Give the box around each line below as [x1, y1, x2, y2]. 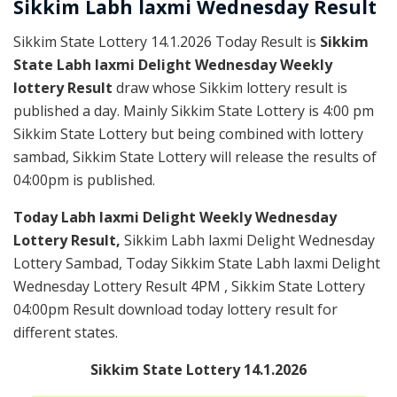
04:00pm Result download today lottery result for [13, 300, 338, 320]
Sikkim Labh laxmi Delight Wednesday [124, 230, 375, 251]
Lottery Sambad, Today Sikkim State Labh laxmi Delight [13, 253, 380, 274]
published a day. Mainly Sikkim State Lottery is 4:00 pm [13, 101, 374, 121]
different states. [13, 323, 118, 343]
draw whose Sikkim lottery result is [116, 78, 347, 98]
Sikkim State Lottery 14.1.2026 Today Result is [13, 32, 320, 52]
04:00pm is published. [13, 170, 155, 191]
